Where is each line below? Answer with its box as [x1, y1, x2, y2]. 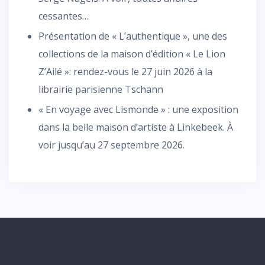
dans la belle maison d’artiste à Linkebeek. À [38, 120, 233, 134]
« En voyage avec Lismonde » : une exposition [38, 102, 238, 116]
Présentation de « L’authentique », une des [38, 29, 227, 43]
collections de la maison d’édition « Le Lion [38, 47, 225, 60]
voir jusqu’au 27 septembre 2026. [38, 138, 185, 151]
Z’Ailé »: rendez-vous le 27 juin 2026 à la [38, 64, 212, 78]
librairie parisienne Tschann [38, 82, 163, 96]
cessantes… [38, 9, 89, 22]
